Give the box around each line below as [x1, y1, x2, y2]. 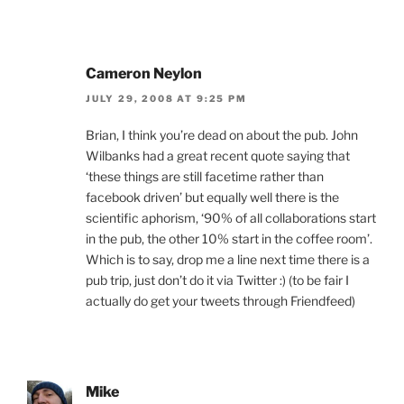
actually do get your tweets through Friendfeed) [86, 293, 355, 309]
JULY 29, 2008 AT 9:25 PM [86, 93, 247, 105]
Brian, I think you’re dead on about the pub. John [86, 127, 358, 143]
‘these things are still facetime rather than [86, 169, 324, 185]
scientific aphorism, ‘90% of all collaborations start [86, 210, 376, 226]
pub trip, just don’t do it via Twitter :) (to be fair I [86, 272, 349, 289]
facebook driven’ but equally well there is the [86, 189, 339, 206]
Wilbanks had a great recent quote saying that [86, 148, 350, 164]
